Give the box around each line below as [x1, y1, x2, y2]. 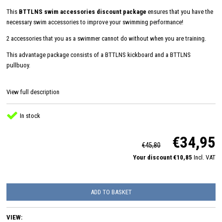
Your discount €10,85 [133, 153, 194, 161]
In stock [18, 111, 40, 119]
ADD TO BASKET [90, 188, 132, 196]
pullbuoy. [6, 61, 30, 69]
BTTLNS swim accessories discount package [19, 7, 146, 15]
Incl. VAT [194, 153, 216, 161]
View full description [6, 88, 59, 96]
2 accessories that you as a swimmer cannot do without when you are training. [6, 34, 206, 42]
